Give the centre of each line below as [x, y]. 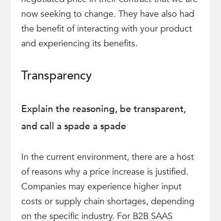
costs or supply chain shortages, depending [108, 202]
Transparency [56, 76]
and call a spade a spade [74, 126]
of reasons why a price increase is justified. [105, 172]
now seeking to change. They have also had [108, 14]
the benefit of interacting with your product [106, 29]
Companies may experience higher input [101, 187]
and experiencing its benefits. [79, 44]
